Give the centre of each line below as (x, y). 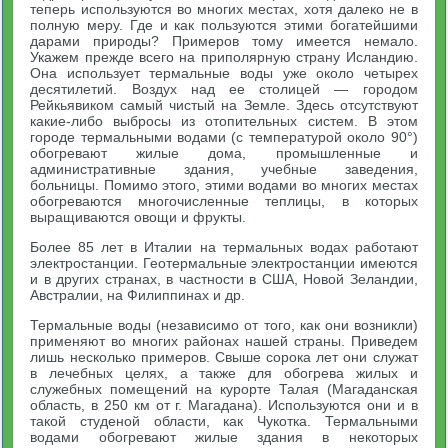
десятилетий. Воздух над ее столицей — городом (224, 89)
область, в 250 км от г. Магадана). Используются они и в (224, 405)
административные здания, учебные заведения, (224, 169)
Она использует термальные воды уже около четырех (224, 73)
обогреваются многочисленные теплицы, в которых (224, 201)
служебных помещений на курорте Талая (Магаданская (224, 389)
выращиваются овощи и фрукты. (138, 217)
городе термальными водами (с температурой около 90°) (224, 137)
